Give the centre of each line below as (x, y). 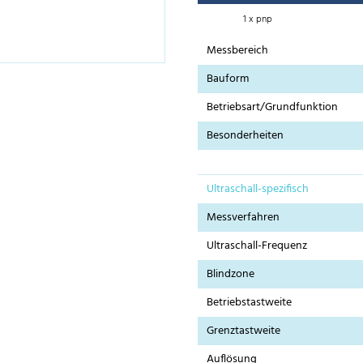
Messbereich (238, 51)
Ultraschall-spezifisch (258, 190)
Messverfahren (243, 218)
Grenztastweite (244, 331)
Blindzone (231, 275)
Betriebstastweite (250, 303)
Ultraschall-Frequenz (257, 246)
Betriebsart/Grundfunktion (273, 108)
